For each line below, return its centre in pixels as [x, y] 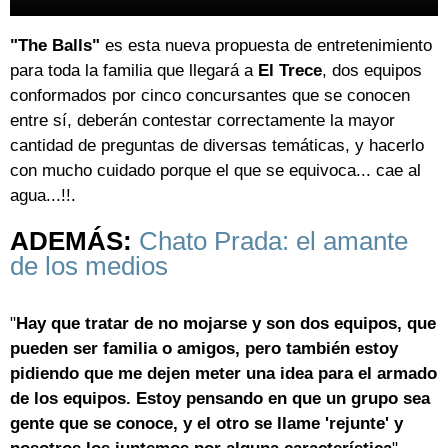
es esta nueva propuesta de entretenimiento [266, 46]
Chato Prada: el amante [273, 241]
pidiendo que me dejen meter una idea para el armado [223, 373]
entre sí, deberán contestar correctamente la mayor [202, 121]
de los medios [89, 266]
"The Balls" [55, 46]
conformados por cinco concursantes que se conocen [210, 96]
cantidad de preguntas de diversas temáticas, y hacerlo [217, 146]
